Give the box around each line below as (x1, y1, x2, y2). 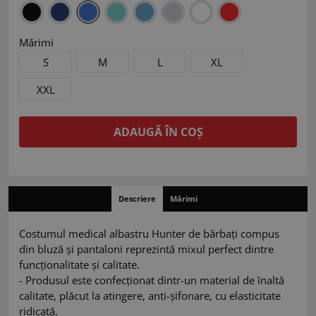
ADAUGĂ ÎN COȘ (113, 124, 203, 140)
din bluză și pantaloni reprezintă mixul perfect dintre (19, 242, 274, 257)
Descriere (119, 194, 156, 205)
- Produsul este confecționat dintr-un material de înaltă (19, 273, 284, 288)
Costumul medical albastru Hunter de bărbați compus (19, 226, 279, 241)
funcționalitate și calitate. (19, 257, 142, 272)
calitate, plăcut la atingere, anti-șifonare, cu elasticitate (19, 288, 281, 303)
